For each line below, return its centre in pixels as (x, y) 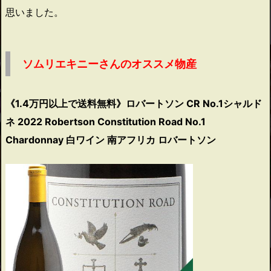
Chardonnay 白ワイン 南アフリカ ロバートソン (111, 139)
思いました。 (34, 12)
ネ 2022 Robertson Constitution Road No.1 (106, 121)
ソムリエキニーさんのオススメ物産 (109, 64)
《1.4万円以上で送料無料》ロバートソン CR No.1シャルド (134, 103)
